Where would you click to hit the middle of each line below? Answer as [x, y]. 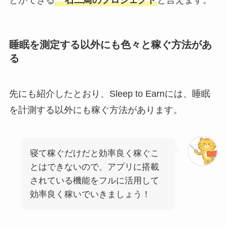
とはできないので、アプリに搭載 [94, 167]
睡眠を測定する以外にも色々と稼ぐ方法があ [110, 45]
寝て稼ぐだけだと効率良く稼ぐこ [94, 154]
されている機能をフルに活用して [94, 181]
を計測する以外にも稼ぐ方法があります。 [96, 110]
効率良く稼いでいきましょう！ [90, 195]
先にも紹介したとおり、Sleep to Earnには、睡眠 [109, 93]
